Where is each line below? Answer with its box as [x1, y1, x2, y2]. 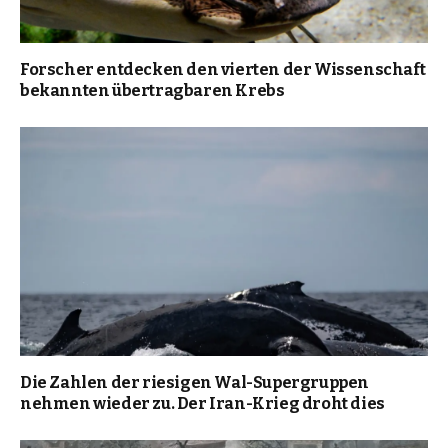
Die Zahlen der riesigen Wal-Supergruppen [20, 373, 370, 393]
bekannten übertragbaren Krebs [20, 80, 285, 100]
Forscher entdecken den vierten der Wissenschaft [20, 59, 426, 79]
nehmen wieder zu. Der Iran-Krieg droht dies [20, 394, 385, 414]
